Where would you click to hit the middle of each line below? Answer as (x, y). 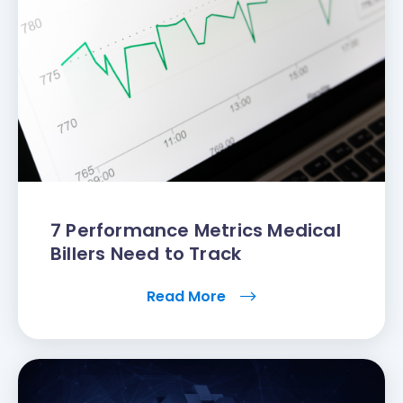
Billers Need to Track (146, 253)
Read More (188, 296)
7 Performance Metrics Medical (196, 230)
